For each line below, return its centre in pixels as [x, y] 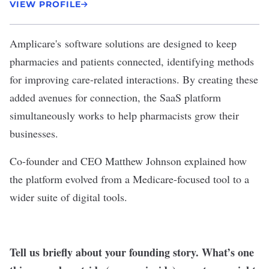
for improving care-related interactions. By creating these [134, 80]
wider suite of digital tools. [70, 197]
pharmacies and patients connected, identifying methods [132, 62]
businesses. [34, 134]
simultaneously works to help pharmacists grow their [124, 116]
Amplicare [32, 44]
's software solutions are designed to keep [146, 44]
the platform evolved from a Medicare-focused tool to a [129, 179]
